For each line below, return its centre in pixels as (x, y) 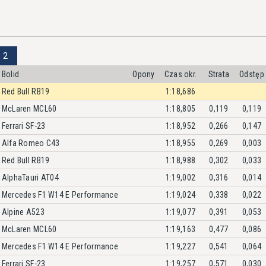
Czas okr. (180, 74)
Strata (219, 74)
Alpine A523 (23, 212)
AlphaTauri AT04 (30, 177)
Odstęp (252, 74)
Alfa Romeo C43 (31, 143)
